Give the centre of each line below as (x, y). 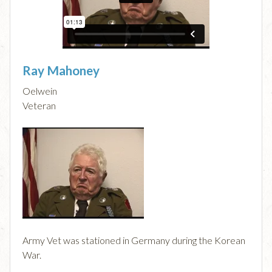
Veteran (39, 106)
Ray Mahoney (61, 70)
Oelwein (40, 91)
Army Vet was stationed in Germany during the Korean (134, 240)
